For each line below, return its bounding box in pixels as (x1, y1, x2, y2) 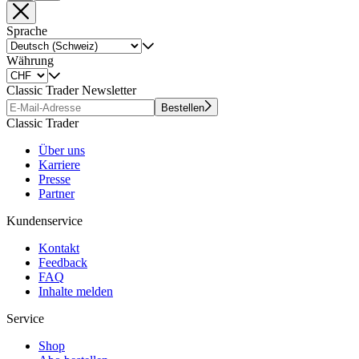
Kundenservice (6, 213, 83, 228)
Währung (6, 53, 54, 67)
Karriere (38, 157, 80, 171)
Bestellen (161, 101, 204, 114)
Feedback (38, 255, 87, 269)
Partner (38, 186, 75, 200)
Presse (38, 171, 71, 186)
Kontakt (38, 240, 79, 255)
